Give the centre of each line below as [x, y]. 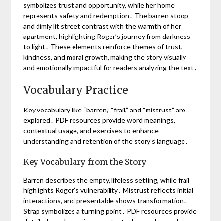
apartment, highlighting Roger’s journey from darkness [107, 36]
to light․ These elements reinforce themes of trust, [103, 46]
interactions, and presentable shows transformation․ [105, 200]
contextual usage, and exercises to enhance [91, 130]
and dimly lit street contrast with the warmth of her [102, 26]
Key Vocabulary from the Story [85, 162]
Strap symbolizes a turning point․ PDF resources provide [110, 211]
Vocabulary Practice [76, 90]
